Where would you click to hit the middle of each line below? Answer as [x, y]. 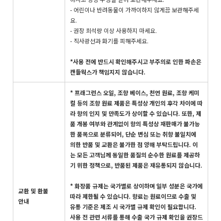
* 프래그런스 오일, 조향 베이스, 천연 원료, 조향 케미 [135, 92]
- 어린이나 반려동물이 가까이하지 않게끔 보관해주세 [134, 9]
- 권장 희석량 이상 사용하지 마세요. [113, 30]
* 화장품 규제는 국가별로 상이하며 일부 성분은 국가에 [136, 185]
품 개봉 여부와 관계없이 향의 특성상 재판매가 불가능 [135, 123]
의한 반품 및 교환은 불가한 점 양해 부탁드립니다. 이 [134, 144]
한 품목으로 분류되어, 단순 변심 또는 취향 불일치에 [133, 134]
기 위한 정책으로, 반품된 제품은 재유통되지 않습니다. [136, 165]
